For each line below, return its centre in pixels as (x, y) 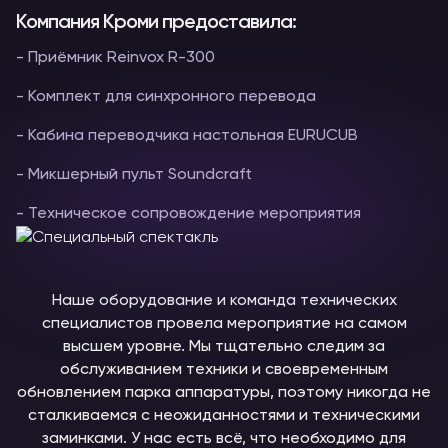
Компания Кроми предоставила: (156, 23)
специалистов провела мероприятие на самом (224, 324)
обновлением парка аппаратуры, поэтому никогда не (224, 393)
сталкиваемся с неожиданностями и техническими (224, 416)
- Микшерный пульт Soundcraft (134, 175)
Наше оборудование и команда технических (224, 301)
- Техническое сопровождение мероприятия (188, 214)
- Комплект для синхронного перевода (168, 97)
